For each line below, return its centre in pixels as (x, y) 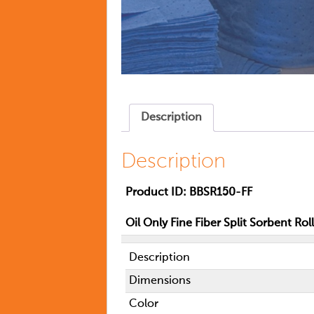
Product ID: (156, 192)
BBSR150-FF (220, 192)
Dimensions (160, 281)
